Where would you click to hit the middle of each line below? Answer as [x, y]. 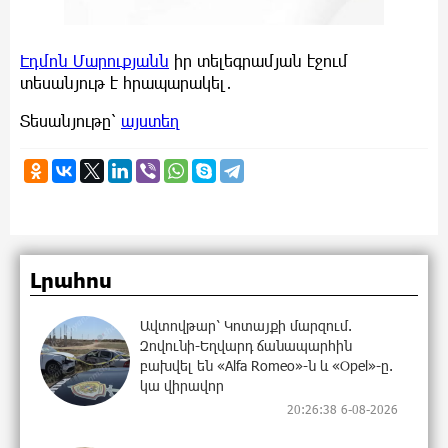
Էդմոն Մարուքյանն [94, 60]
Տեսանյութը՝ [70, 120]
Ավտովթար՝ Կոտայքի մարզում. [246, 325]
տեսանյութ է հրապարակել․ [126, 82]
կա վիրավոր [182, 385]
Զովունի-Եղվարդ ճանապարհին [246, 345]
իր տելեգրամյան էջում [258, 60]
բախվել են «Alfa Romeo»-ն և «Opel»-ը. [266, 365]
